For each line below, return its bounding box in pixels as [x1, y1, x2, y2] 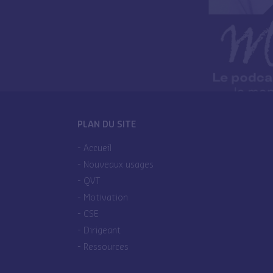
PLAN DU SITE [77, 118, 136, 129]
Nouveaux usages [83, 158, 154, 169]
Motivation [83, 191, 128, 202]
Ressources [83, 241, 129, 252]
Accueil [83, 142, 112, 153]
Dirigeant [83, 224, 121, 235]
